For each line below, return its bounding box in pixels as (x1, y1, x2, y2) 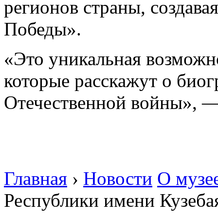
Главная (4, 167, 67, 189)
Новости (83, 167, 152, 189)
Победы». (4, 18, 81, 39)
